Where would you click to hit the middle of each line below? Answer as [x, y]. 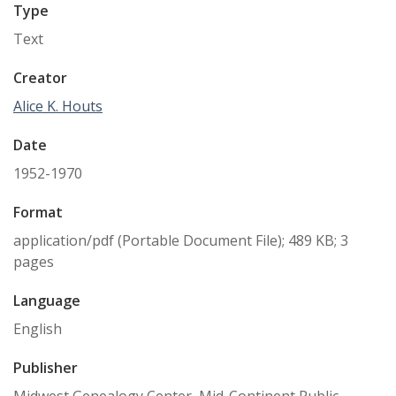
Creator [40, 78]
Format [38, 212]
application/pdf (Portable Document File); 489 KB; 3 [181, 240]
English [38, 329]
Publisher [46, 368]
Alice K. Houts [58, 106]
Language [47, 301]
